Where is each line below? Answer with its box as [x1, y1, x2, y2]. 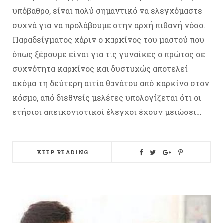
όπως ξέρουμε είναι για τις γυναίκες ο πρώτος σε [12, 48, 205, 59]
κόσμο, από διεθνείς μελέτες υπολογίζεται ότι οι [12, 92, 201, 103]
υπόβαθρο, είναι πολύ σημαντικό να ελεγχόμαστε [12, 5, 202, 16]
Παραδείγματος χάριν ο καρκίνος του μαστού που [12, 34, 204, 45]
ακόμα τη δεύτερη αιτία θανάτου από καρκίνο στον [12, 77, 209, 88]
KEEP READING [36, 148, 89, 156]
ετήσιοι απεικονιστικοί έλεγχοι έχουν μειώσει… [12, 106, 202, 117]
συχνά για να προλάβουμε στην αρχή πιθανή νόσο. [12, 19, 205, 30]
